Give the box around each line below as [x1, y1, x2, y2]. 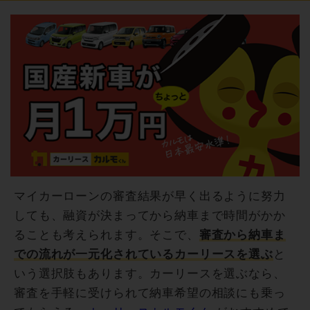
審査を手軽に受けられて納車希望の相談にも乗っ [14, 286, 286, 300]
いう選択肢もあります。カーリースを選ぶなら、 [14, 267, 286, 281]
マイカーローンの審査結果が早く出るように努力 [14, 190, 286, 203]
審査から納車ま [199, 228, 286, 242]
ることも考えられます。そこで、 [14, 228, 199, 242]
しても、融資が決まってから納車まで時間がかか [14, 209, 286, 223]
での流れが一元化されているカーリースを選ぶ [14, 248, 273, 262]
